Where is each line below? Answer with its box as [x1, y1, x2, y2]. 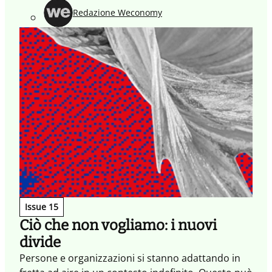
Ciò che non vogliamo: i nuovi [19, 216, 217, 234]
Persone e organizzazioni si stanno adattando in [19, 251, 240, 265]
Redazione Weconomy [73, 7, 162, 19]
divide [19, 233, 61, 251]
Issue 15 [25, 200, 58, 212]
